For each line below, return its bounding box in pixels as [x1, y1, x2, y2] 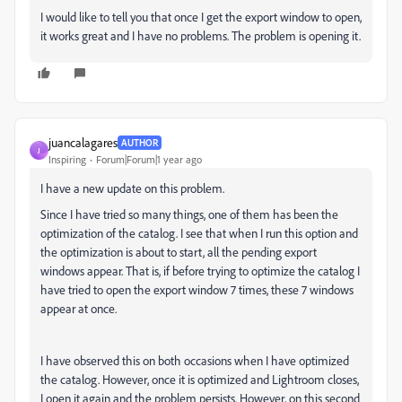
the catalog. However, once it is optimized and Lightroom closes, [40, 371, 359, 387]
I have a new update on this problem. [40, 180, 224, 196]
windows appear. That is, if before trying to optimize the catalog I [40, 263, 360, 278]
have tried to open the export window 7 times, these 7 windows [40, 282, 354, 297]
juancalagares [48, 135, 118, 150]
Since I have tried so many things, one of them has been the [40, 206, 338, 222]
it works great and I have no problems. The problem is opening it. [40, 28, 361, 43]
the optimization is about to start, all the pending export [40, 244, 317, 259]
